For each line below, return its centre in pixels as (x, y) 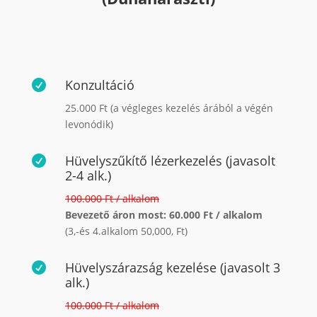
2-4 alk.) (88, 175)
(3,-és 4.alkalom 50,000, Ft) (126, 231)
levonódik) (89, 124)
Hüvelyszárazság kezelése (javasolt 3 (172, 267)
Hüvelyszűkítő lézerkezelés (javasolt (170, 160)
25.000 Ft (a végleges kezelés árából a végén (169, 108)
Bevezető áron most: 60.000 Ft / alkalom (163, 214)
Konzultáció (99, 85)
